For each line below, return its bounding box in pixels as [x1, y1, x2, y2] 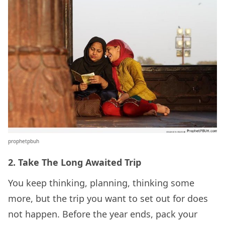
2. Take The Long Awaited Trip [8, 156, 141, 168]
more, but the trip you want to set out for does [8, 192, 208, 204]
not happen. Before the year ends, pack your [8, 207, 197, 220]
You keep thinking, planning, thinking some [8, 176, 194, 189]
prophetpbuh [8, 137, 39, 145]
